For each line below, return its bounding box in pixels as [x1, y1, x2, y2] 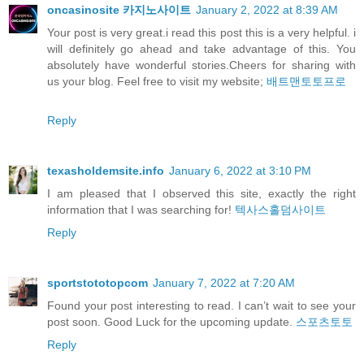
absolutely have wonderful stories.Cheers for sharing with [47, 58, 356, 72]
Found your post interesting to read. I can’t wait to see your [47, 299, 356, 313]
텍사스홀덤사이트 [235, 203, 326, 217]
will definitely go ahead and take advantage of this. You [47, 42, 356, 56]
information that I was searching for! [47, 203, 235, 217]
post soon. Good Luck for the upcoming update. [47, 315, 296, 329]
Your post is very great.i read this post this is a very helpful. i [47, 26, 356, 40]
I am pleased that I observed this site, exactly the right [47, 187, 356, 201]
